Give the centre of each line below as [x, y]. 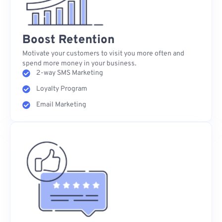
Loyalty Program [62, 89]
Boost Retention [68, 40]
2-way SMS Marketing [70, 73]
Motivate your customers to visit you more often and [103, 54]
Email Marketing [61, 105]
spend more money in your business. [79, 63]
